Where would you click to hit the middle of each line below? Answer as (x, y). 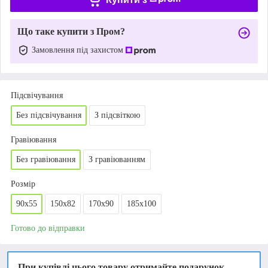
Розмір (23, 184)
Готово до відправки (48, 228)
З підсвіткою (117, 115)
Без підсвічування (49, 115)
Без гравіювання (46, 159)
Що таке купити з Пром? (71, 31)
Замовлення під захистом (79, 50)
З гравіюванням (117, 159)
